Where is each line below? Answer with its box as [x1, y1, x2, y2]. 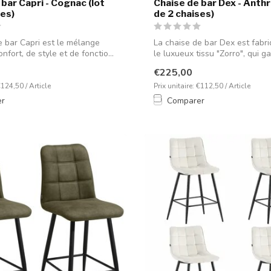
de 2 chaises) [154, 7, 214, 19]
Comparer [167, 95, 204, 107]
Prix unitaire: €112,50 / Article [154, 81, 250, 91]
